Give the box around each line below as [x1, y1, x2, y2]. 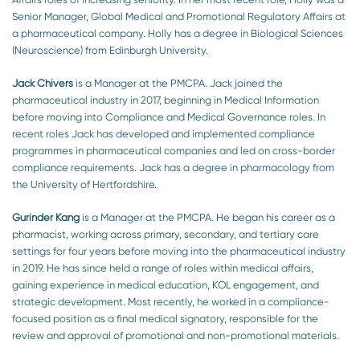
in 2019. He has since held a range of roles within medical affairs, [12, 261, 313, 274]
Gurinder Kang [12, 211, 80, 223]
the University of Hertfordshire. [12, 178, 157, 190]
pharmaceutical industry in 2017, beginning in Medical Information [12, 93, 319, 106]
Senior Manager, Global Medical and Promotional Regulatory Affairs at [12, 10, 346, 22]
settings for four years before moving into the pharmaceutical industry [12, 244, 346, 257]
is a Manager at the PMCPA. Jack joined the [76, 76, 283, 89]
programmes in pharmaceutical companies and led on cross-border [12, 144, 335, 157]
